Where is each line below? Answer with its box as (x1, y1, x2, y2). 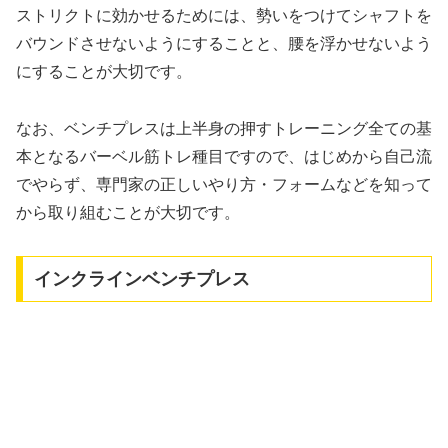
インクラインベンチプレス (33, 268, 250, 289)
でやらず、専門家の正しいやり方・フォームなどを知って (16, 176, 432, 194)
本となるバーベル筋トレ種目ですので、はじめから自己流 (16, 148, 432, 166)
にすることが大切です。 (16, 63, 192, 81)
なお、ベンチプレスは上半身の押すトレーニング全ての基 (16, 120, 432, 138)
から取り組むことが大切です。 (16, 204, 240, 222)
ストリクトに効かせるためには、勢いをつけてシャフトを (16, 7, 432, 25)
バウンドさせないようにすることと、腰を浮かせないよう (16, 35, 432, 53)
